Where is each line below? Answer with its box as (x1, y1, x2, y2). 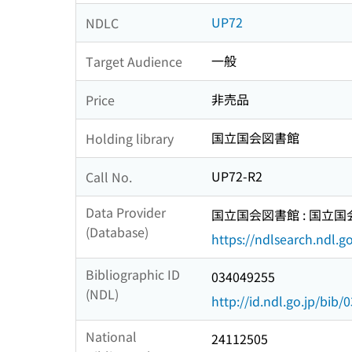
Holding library (86, 128, 174, 148)
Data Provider (86, 203, 166, 222)
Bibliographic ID (86, 265, 180, 284)
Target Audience (86, 51, 182, 71)
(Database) (86, 222, 148, 242)
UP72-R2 (211, 167, 262, 186)
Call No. (86, 167, 132, 186)
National (86, 327, 137, 346)
